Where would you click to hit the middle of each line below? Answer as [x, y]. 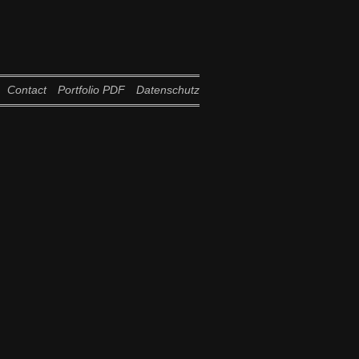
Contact [26, 90]
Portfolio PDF [91, 90]
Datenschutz [167, 90]
